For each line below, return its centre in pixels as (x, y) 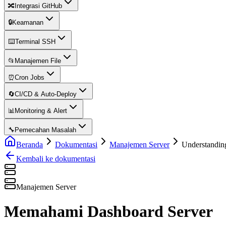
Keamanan (28, 22)
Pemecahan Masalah (45, 130)
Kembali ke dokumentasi (56, 159)
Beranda (30, 145)
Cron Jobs (30, 77)
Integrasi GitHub (38, 6)
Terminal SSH (35, 42)
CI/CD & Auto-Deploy (46, 94)
